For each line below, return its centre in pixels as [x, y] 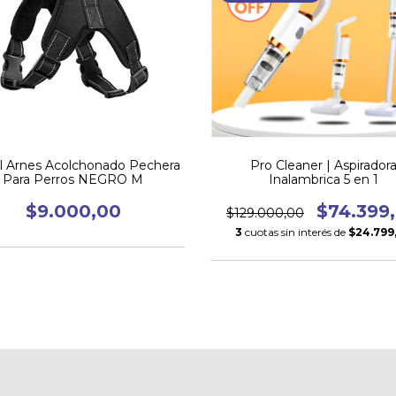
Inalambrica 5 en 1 [323, 180]
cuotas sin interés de [297, 232]
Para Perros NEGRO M [73, 180]
